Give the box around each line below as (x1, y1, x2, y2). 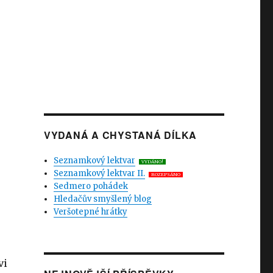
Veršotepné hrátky (54, 207, 128, 217)
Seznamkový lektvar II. (54, 168, 146, 179)
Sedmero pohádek (54, 181, 129, 191)
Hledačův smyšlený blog (54, 194, 152, 204)
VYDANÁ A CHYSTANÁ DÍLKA (43, 128, 197, 142)
